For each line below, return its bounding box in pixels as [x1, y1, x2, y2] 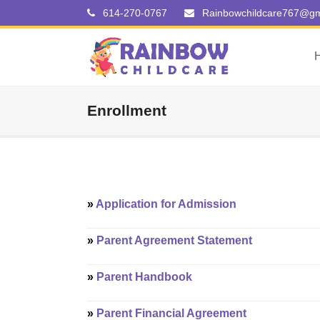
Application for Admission [96, 198, 236, 210]
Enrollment [87, 102, 166, 119]
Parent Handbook [96, 271, 192, 283]
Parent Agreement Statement [96, 234, 252, 246]
